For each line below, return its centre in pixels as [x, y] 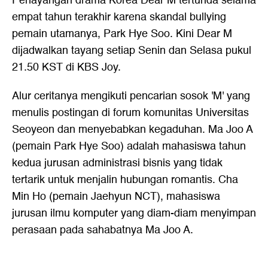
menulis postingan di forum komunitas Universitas [130, 113]
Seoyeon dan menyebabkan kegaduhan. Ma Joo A [132, 130]
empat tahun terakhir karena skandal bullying [119, 17]
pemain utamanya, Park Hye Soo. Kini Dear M [122, 34]
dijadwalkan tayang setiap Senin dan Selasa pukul [132, 51]
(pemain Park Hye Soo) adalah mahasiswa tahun [129, 146]
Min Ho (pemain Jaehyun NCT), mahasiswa [116, 197]
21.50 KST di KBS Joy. [66, 67]
